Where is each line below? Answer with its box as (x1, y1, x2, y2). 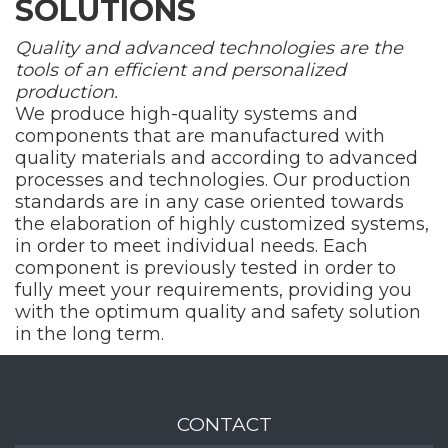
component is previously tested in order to (15, 257, 396, 280)
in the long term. (15, 323, 164, 346)
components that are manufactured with (15, 125, 385, 148)
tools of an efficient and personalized (15, 59, 346, 82)
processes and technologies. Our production (15, 169, 411, 192)
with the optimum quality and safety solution (15, 301, 421, 324)
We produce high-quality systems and (15, 103, 358, 126)
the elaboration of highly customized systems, (15, 213, 429, 236)
